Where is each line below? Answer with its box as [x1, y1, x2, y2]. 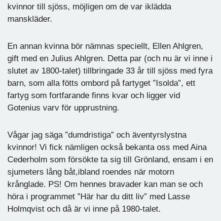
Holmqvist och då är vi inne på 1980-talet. [7, 204, 161, 214]
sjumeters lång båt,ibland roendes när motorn [7, 167, 174, 177]
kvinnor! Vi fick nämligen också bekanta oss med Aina [7, 142, 207, 152]
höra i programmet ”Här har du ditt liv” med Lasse [7, 191, 190, 201]
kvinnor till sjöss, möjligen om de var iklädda [7, 1, 171, 11]
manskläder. [7, 14, 52, 24]
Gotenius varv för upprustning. [7, 103, 119, 112]
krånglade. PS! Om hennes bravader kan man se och [7, 179, 203, 189]
